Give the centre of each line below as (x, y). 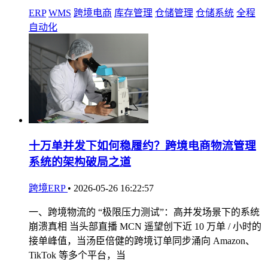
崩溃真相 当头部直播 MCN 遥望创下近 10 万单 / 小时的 (145, 227)
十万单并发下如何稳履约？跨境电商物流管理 (142, 146)
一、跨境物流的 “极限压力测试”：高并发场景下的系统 (144, 212)
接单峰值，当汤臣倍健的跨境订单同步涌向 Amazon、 (142, 241)
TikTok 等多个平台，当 (77, 255)
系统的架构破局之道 (80, 162)
